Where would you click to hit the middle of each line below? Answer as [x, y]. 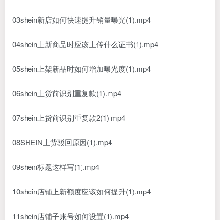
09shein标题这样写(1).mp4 [56, 167]
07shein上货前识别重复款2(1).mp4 [69, 118]
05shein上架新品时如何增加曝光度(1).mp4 [82, 69]
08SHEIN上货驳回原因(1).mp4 [62, 142]
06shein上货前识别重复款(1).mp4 [67, 93]
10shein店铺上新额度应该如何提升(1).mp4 [82, 192]
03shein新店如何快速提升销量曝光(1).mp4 [82, 20]
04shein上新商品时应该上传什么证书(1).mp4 [85, 44]
